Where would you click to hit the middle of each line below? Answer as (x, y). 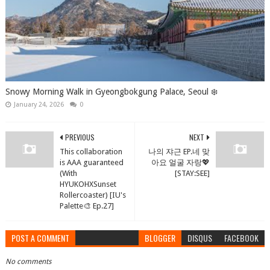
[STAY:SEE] (193, 173)
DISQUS (200, 237)
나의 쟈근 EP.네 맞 (179, 151)
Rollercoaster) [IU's (93, 195)
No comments (28, 261)
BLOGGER (160, 237)
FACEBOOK (242, 237)
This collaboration (91, 151)
